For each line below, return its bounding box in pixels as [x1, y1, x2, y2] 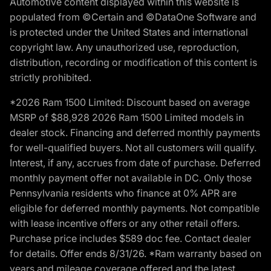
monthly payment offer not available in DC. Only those [10, 172, 252, 184]
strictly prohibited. [10, 71, 91, 84]
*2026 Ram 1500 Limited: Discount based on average [10, 96, 250, 109]
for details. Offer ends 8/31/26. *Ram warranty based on [10, 247, 261, 260]
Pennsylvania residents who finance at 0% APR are [10, 187, 237, 200]
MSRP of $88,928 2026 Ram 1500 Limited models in [10, 111, 244, 124]
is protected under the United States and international [10, 26, 248, 39]
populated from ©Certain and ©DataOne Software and [10, 11, 256, 24]
